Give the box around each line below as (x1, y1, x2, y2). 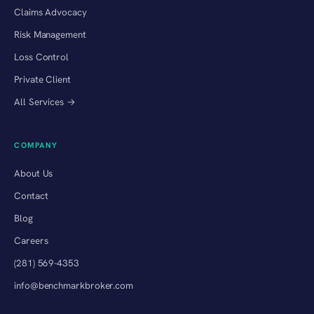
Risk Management (14, 27, 86, 41)
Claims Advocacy (14, 5, 87, 18)
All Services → (14, 95, 76, 108)
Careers (14, 233, 48, 247)
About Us (14, 166, 53, 179)
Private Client (14, 72, 71, 86)
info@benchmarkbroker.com (14, 278, 134, 292)
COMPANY (14, 139, 58, 150)
